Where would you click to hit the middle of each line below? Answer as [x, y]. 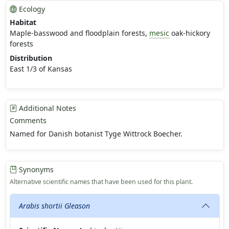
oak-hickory [189, 33]
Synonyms [35, 170]
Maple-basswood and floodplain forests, [79, 33]
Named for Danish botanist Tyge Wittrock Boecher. [96, 134]
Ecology [31, 9]
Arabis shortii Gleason [54, 206]
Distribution [31, 58]
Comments [28, 121]
